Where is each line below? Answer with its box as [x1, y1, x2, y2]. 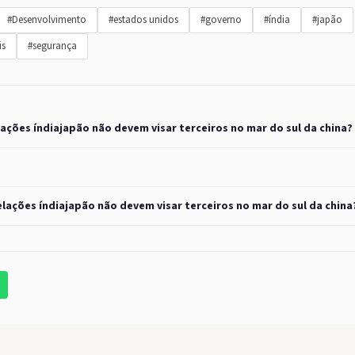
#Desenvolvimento [7, 13, 86, 27]
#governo [200, 13, 242, 27]
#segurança [28, 39, 77, 53]
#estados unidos [109, 13, 178, 27]
